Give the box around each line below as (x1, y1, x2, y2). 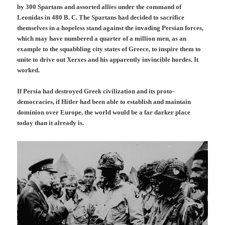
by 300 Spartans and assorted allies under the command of (17, 3, 182, 11)
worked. (17, 66, 40, 74)
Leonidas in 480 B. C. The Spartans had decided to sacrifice (17, 13, 185, 21)
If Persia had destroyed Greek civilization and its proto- (17, 87, 175, 95)
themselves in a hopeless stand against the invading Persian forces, (17, 24, 204, 32)
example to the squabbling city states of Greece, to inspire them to (17, 45, 201, 53)
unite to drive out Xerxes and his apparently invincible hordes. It (17, 55, 199, 63)
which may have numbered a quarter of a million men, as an (17, 34, 187, 42)
